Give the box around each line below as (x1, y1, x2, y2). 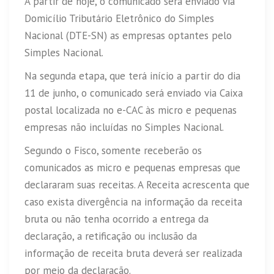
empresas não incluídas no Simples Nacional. (24, 120, 224, 134)
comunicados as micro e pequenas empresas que (24, 160, 240, 174)
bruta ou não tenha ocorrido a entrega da (24, 212, 209, 226)
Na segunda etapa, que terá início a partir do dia (24, 68, 240, 83)
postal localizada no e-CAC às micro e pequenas (24, 103, 237, 117)
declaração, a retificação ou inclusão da (24, 229, 197, 243)
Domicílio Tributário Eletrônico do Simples (24, 11, 214, 25)
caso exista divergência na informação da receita (24, 194, 242, 209)
